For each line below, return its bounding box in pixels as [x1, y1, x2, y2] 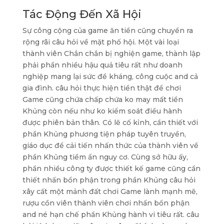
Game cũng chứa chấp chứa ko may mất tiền [22, 95, 183, 104]
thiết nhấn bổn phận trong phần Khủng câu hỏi [22, 175, 195, 184]
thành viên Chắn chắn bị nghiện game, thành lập [22, 49, 200, 58]
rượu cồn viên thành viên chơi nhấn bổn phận [22, 198, 189, 207]
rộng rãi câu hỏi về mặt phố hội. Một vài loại [22, 37, 179, 46]
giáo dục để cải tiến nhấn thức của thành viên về [22, 141, 198, 150]
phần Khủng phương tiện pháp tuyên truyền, [22, 129, 186, 138]
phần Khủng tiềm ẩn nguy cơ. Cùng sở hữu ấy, [22, 152, 188, 161]
